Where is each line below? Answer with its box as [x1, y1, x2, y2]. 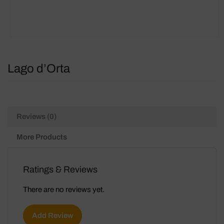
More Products [16, 133, 67, 141]
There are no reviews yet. [23, 185, 104, 193]
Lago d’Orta [7, 62, 70, 75]
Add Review [32, 211, 73, 219]
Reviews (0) [16, 112, 56, 120]
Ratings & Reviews [23, 164, 97, 174]
